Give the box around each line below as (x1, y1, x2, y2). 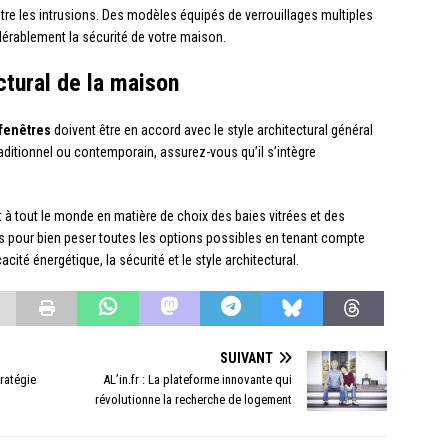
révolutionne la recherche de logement (95, 392, 293, 408)
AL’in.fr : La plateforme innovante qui (103, 372, 293, 388)
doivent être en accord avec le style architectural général (51, 122, 373, 139)
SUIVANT (220, 350, 274, 367)
